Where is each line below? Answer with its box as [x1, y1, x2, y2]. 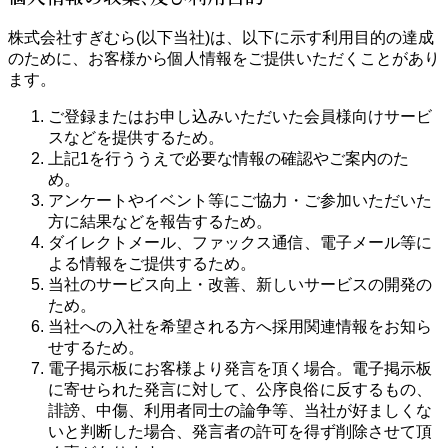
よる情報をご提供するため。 [48, 254, 256, 272]
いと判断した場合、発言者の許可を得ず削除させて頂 [48, 422, 432, 440]
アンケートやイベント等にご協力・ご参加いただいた [48, 191, 432, 209]
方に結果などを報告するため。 [48, 212, 272, 230]
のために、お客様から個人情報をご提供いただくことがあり [8, 49, 440, 67]
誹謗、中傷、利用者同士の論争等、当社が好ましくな [48, 401, 432, 419]
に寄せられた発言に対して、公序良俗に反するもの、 [48, 380, 432, 398]
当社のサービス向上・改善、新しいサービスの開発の [48, 275, 432, 293]
